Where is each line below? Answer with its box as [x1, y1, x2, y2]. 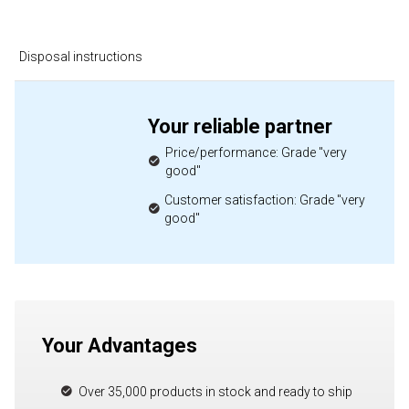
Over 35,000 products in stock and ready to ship [79, 384, 352, 399]
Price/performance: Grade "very [164, 145, 347, 160]
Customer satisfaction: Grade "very [164, 193, 365, 207]
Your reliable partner [148, 115, 332, 138]
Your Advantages [42, 334, 197, 357]
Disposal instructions [18, 49, 142, 64]
